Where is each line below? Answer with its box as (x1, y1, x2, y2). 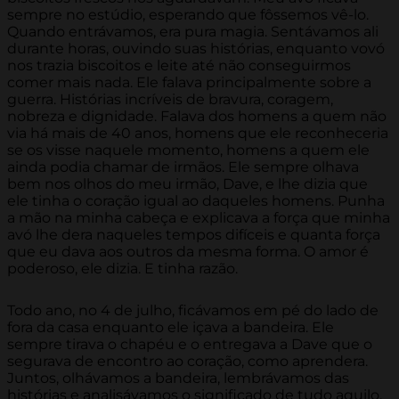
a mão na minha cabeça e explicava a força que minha (7, 209, 390, 227)
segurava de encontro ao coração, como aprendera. (7, 353, 368, 370)
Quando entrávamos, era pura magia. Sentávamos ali (7, 23, 379, 41)
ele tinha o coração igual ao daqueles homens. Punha (7, 192, 385, 210)
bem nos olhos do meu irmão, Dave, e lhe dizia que (7, 175, 368, 193)
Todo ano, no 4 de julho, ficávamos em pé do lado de (7, 302, 379, 320)
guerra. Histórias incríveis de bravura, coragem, (7, 91, 333, 109)
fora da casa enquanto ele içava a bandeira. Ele (7, 319, 334, 337)
